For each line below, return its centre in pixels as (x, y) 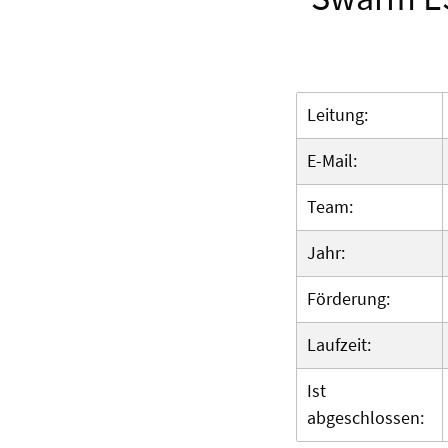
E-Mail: (334, 161)
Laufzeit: (341, 345)
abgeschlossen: (367, 418)
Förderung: (350, 299)
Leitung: (339, 115)
